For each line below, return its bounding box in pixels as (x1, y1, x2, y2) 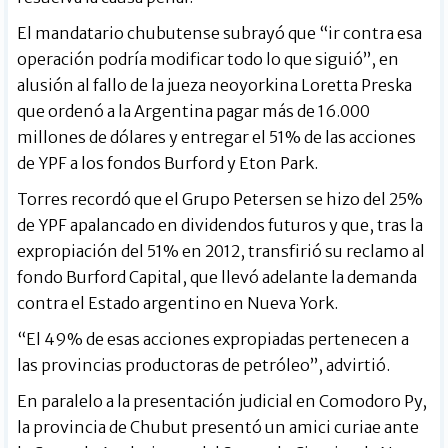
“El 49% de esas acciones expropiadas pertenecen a (17, 329, 410, 350)
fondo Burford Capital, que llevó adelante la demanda (17, 267, 418, 288)
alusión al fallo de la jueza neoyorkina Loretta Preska (17, 75, 413, 96)
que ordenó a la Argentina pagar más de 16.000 (17, 101, 371, 122)
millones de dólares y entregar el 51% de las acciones (17, 127, 417, 148)
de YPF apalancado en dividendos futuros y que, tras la (17, 215, 424, 236)
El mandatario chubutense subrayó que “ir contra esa (17, 23, 423, 44)
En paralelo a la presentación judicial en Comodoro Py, (17, 391, 428, 412)
